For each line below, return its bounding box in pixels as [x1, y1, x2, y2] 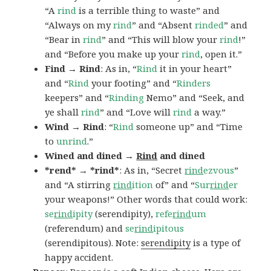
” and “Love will [100, 106, 174, 119]
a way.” [192, 106, 226, 119]
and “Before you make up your [45, 48, 182, 60]
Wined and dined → [45, 149, 137, 162]
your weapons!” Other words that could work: [45, 193, 248, 206]
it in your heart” [157, 62, 232, 75]
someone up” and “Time [134, 120, 243, 133]
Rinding [109, 91, 145, 104]
